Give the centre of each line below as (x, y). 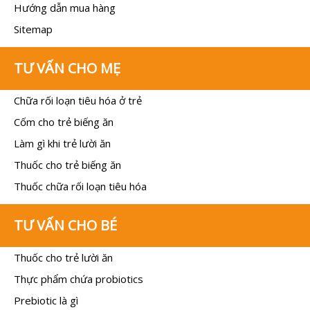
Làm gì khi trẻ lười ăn (62, 143)
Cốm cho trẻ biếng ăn (64, 121)
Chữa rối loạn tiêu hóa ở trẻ (78, 100)
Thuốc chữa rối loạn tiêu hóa (80, 186)
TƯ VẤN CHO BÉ (65, 225)
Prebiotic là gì (46, 300)
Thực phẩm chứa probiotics (79, 279)
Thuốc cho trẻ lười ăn (63, 257)
